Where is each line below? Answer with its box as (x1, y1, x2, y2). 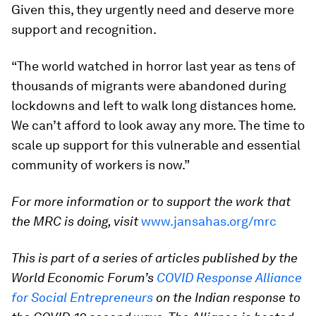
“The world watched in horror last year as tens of (11, 59, 296, 73)
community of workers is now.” (11, 157, 190, 172)
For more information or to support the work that (11, 194, 291, 209)
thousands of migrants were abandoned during (11, 78, 286, 93)
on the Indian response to (153, 290, 300, 305)
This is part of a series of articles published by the (11, 250, 298, 265)
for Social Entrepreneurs (11, 290, 153, 305)
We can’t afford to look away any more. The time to (11, 118, 305, 133)
